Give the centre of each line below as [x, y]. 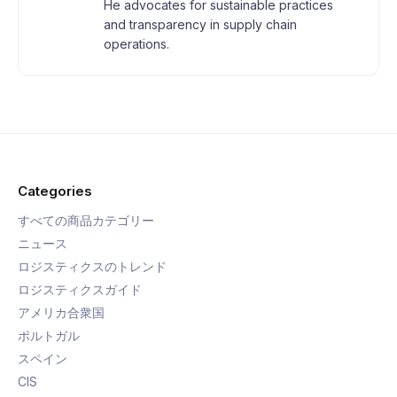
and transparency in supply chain [200, 24]
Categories [55, 191]
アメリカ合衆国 [61, 312]
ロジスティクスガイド [80, 289]
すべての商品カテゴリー [86, 220]
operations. [136, 44]
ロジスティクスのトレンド [92, 266]
